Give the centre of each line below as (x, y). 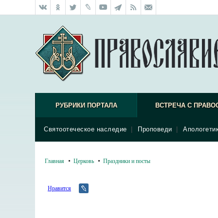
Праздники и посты (127, 161)
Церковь (84, 161)
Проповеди (155, 129)
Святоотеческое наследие (85, 129)
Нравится (59, 188)
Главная (54, 161)
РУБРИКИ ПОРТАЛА (86, 105)
